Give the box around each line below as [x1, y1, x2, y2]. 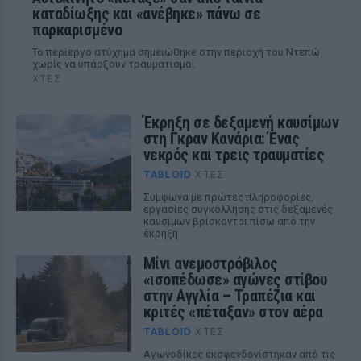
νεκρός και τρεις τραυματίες [143, 145, 325, 164]
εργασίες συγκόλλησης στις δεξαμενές [143, 203, 333, 215]
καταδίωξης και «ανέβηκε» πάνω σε [32, 4, 260, 23]
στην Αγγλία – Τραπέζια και [143, 286, 316, 305]
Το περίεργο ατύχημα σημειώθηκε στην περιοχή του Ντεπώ [32, 46, 320, 58]
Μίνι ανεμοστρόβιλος [143, 254, 278, 273]
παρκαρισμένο [32, 20, 122, 39]
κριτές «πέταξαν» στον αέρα [143, 302, 323, 322]
